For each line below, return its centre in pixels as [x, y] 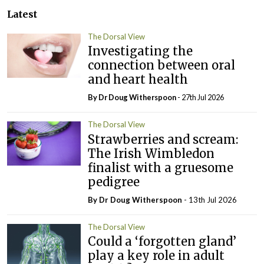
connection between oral [162, 65]
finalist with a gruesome [161, 167]
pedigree [114, 181]
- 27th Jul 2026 [201, 98]
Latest [22, 14]
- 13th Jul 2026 [211, 199]
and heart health [143, 80]
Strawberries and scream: [163, 139]
